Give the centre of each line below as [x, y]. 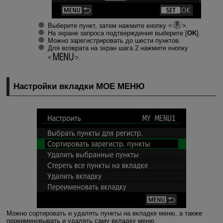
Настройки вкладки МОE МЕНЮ [79, 86]
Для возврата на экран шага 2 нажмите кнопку [118, 48]
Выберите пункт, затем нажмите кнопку [108, 26]
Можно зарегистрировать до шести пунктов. [114, 41]
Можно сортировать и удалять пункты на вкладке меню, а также [104, 213]
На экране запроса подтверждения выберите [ [117, 33]
